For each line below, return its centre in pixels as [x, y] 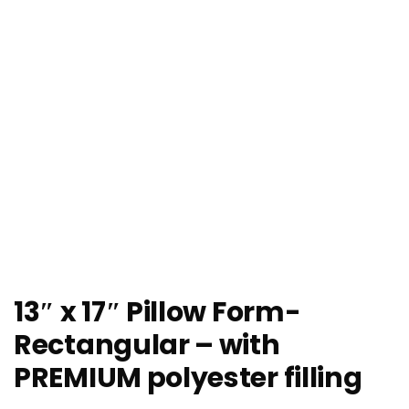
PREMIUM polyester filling [188, 378]
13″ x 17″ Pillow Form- [157, 313]
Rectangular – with [147, 346]
